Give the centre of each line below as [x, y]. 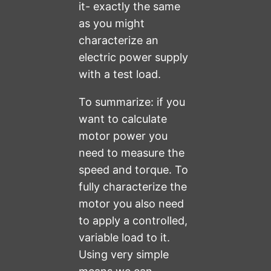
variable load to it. [125, 238]
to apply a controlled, [133, 221]
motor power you [123, 136]
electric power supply [134, 57]
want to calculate [123, 119]
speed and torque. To [134, 170]
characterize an [119, 41]
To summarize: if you [132, 102]
